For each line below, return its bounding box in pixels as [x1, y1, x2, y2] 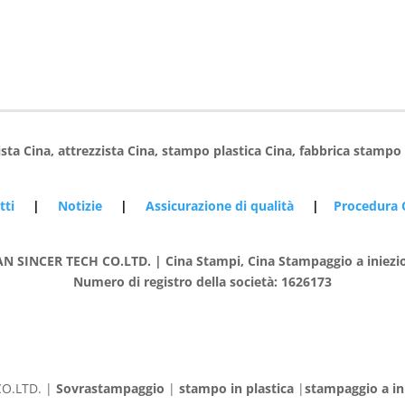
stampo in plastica [179, 380, 295, 398]
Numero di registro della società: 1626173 [73, 272, 332, 290]
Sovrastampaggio [56, 380, 165, 398]
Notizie [58, 196, 103, 214]
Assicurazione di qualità [146, 196, 298, 214]
